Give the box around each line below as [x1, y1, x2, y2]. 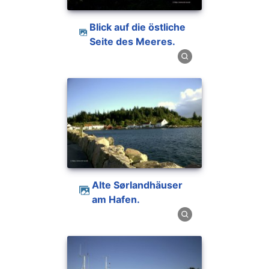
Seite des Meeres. [89, 35, 176, 47]
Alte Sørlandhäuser [92, 178, 100, 191]
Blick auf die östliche [89, 20, 97, 33]
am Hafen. [92, 193, 141, 205]
